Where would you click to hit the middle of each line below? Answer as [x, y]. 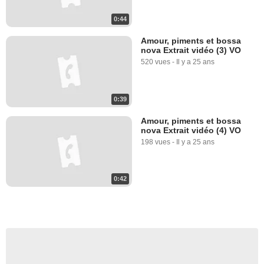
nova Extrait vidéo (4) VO [191, 130]
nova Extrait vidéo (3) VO [191, 50]
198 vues [156, 142]
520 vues [156, 62]
